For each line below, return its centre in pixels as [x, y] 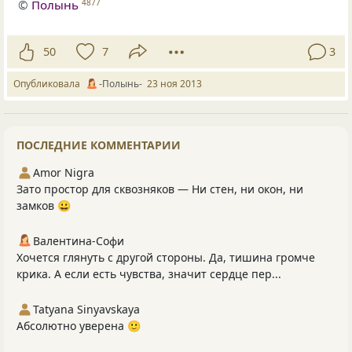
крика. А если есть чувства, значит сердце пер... [149, 273]
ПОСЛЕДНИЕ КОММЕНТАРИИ [99, 145]
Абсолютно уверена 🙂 [79, 325]
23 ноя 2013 [174, 83]
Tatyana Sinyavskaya [86, 309]
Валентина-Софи [79, 240]
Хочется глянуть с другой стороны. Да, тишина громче [166, 257]
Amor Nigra [64, 172]
